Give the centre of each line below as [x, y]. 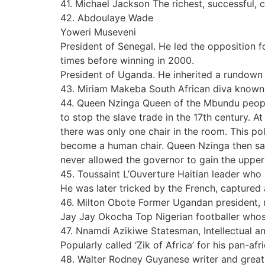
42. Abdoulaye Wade [107, 17]
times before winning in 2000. [127, 60]
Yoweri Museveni [98, 32]
